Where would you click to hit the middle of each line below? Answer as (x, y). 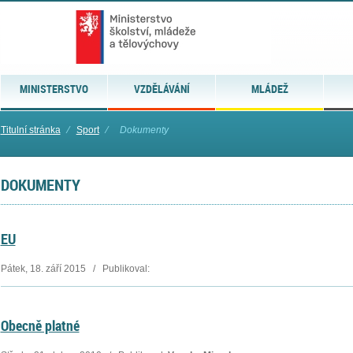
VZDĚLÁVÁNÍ (162, 89)
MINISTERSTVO (54, 89)
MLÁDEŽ (269, 89)
